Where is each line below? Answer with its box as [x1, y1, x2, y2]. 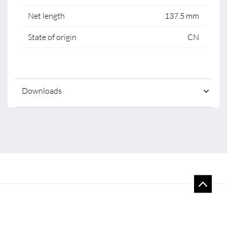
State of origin [28, 32, 77, 42]
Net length [28, 11, 65, 21]
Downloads [22, 86, 62, 96]
